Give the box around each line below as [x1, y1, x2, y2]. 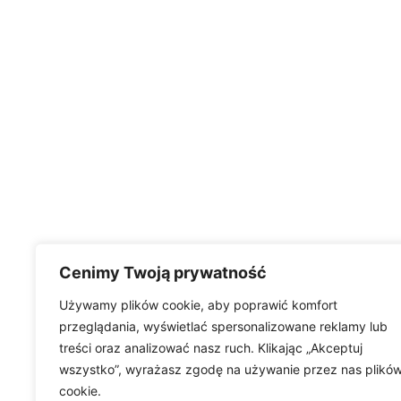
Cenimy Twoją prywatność [59, 263, 267, 282]
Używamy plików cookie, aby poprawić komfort [59, 297, 337, 312]
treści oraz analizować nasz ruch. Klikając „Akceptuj [59, 340, 363, 355]
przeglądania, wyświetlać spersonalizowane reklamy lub [59, 319, 388, 334]
